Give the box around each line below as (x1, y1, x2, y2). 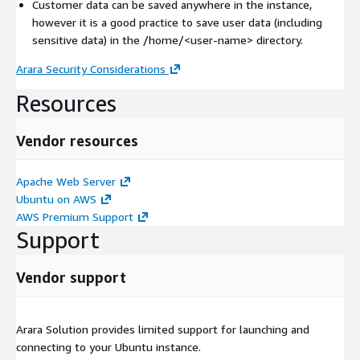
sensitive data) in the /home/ (32, 33, 184, 47)
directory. (253, 33, 303, 47)
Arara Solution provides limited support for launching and (16, 322, 309, 337)
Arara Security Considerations (16, 62, 166, 76)
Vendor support (16, 268, 126, 287)
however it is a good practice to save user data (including (32, 15, 322, 30)
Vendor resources (16, 132, 138, 150)
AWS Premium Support (16, 210, 133, 224)
